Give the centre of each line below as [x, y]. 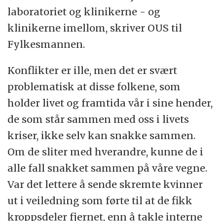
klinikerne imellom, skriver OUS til [95, 28]
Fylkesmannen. [46, 44]
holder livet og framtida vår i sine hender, [110, 103]
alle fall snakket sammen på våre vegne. [108, 168]
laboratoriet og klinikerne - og [84, 11]
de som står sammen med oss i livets [98, 119]
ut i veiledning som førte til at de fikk [100, 200]
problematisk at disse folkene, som [94, 86]
